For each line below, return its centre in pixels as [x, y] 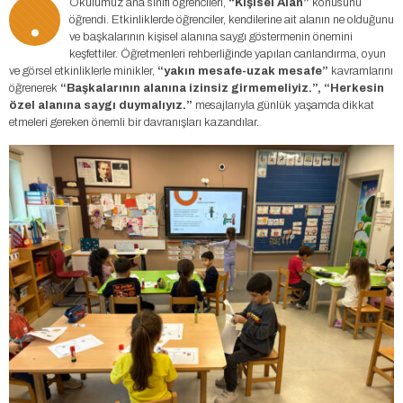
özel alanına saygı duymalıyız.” [101, 106]
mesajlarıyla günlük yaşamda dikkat [283, 106]
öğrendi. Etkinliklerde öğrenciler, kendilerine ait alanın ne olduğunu [232, 20]
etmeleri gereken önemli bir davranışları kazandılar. [134, 123]
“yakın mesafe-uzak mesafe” [243, 72]
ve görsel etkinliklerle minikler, [83, 72]
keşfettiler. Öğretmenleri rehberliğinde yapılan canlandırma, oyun [228, 54]
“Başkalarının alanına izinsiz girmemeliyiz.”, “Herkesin [222, 89]
